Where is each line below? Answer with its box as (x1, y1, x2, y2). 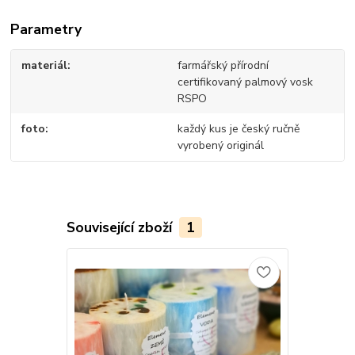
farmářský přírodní (177, 57, 269, 73)
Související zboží (66, 217, 176, 237)
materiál (21, 57, 68, 73)
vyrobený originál (177, 138, 264, 154)
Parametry (10, 19, 82, 39)
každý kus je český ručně (177, 121, 300, 137)
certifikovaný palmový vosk (177, 74, 313, 90)
